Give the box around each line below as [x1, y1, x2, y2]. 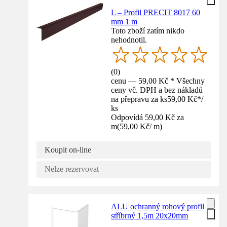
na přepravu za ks [111, 94, 168, 103]
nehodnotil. [111, 35, 147, 44]
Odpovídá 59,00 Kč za [111, 112, 184, 122]
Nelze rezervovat [45, 164, 99, 173]
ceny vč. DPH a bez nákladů [111, 85, 203, 94]
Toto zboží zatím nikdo [111, 26, 185, 35]
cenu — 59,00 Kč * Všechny [111, 76, 205, 85]
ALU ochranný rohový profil [111, 202, 205, 211]
